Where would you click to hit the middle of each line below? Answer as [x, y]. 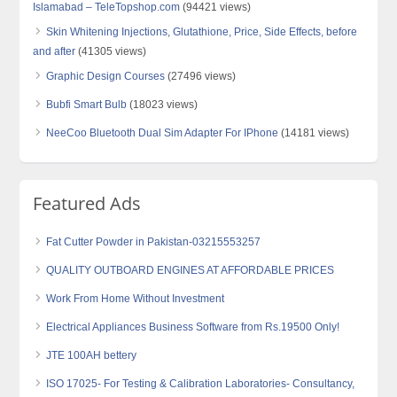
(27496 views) [201, 76]
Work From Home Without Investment [136, 299]
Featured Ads [87, 203]
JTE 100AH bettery [92, 355]
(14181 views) [314, 133]
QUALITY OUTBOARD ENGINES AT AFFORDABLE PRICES [191, 270]
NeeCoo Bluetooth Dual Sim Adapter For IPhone [163, 133]
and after [54, 51]
